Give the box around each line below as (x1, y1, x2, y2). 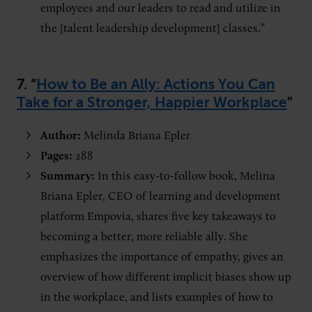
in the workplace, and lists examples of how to (40, 291, 273, 304)
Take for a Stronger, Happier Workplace (17, 93, 287, 111)
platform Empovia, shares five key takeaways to (40, 210, 276, 223)
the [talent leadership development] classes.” (40, 22, 265, 35)
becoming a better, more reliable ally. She (40, 231, 248, 243)
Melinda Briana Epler (81, 130, 190, 142)
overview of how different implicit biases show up (40, 271, 291, 283)
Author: (40, 130, 81, 142)
